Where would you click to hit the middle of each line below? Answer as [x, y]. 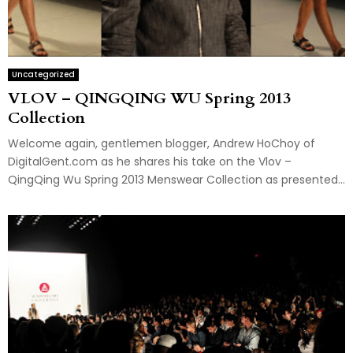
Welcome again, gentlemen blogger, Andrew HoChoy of [162, 144]
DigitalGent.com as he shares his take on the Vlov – [150, 162]
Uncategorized [43, 75]
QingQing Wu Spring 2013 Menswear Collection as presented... [176, 180]
